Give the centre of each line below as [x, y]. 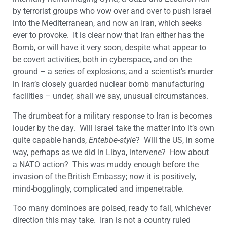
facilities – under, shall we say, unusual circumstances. [110, 96]
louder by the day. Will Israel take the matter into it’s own [113, 128]
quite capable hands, [51, 140]
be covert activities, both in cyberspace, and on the [102, 60]
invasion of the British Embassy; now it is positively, [104, 176]
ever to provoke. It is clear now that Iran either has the [108, 35]
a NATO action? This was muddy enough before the [106, 164]
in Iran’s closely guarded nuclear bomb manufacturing [108, 84]
